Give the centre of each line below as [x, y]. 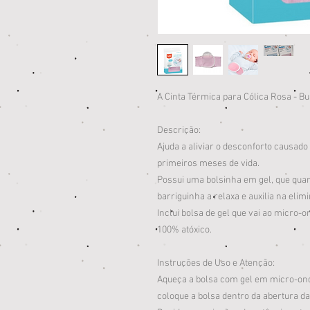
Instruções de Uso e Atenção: [216, 263]
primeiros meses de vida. [208, 164]
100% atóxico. [184, 230]
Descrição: [179, 130]
